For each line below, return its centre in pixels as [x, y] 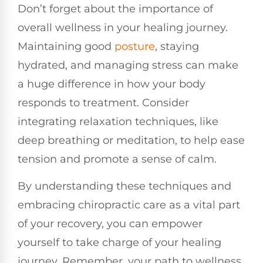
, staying [177, 46]
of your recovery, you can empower [110, 224]
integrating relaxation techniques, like [118, 121]
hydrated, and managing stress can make [128, 65]
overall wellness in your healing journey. [123, 27]
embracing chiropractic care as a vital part [129, 205]
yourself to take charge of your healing [119, 243]
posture [135, 46]
